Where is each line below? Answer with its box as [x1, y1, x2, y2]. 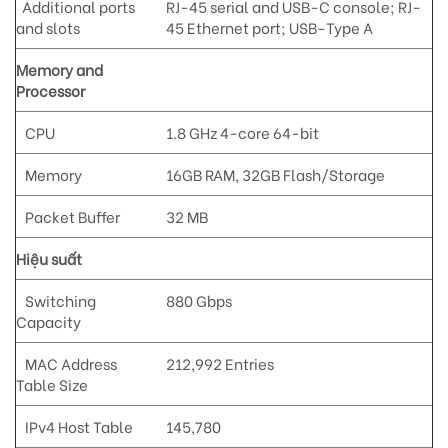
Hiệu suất [16, 246, 82, 269]
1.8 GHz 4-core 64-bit [165, 120, 319, 143]
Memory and [16, 57, 103, 80]
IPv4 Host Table [16, 414, 133, 437]
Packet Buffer [16, 204, 120, 227]
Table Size [16, 372, 88, 395]
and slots [16, 15, 80, 38]
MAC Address [16, 351, 117, 374]
